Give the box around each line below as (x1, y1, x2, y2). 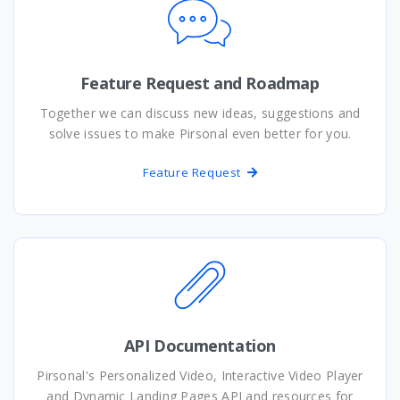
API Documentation (123, 335, 277, 357)
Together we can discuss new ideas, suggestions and (39, 104, 361, 122)
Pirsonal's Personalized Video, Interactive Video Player (37, 367, 363, 385)
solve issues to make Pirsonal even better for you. (48, 125, 352, 143)
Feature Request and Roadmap (80, 72, 320, 95)
